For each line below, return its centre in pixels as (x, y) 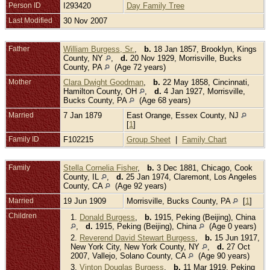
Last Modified (30, 20)
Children (24, 215)
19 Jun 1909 (86, 201)
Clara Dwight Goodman (103, 82)
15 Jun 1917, (236, 237)
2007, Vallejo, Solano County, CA (129, 256)
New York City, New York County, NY (136, 246)
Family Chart (204, 139)
